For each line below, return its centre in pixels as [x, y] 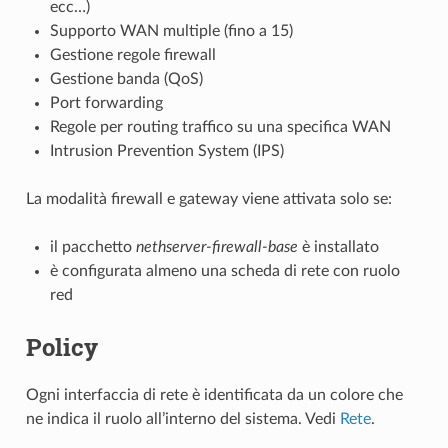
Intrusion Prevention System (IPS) [166, 151]
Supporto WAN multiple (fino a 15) [171, 31]
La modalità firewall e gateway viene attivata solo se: [208, 199]
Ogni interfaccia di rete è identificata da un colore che [214, 394]
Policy [61, 347]
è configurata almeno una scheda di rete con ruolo [224, 271]
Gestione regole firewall [132, 55]
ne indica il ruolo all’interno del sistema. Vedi [182, 418]
